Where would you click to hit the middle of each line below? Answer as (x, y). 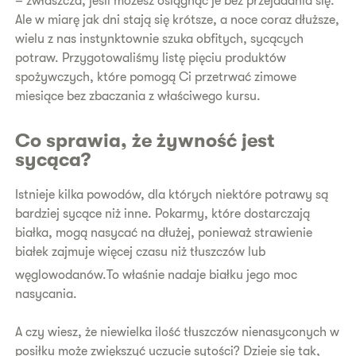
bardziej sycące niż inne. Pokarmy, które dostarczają (163, 213)
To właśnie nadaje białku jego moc (202, 275)
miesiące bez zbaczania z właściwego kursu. (138, 96)
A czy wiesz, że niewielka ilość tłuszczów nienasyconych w (178, 333)
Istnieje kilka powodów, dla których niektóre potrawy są (172, 194)
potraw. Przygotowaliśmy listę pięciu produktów (151, 58)
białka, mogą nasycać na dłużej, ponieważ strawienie (164, 232)
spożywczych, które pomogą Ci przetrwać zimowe (156, 77)
